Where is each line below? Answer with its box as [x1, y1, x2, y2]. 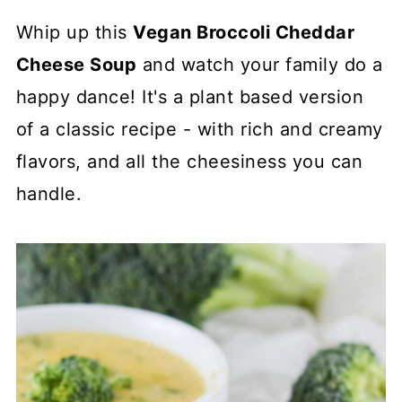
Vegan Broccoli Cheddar [133, 22, 355, 43]
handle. [15, 183, 83, 205]
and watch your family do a [136, 54, 383, 75]
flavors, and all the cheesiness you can [15, 151, 363, 172]
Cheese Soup [15, 54, 137, 75]
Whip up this [15, 22, 134, 43]
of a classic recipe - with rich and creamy [15, 118, 383, 140]
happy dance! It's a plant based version [15, 86, 364, 108]
